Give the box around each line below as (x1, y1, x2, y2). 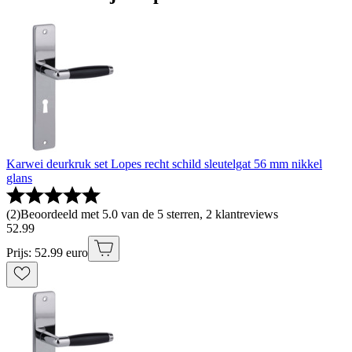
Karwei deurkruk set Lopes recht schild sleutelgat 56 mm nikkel (6, 157, 322, 170)
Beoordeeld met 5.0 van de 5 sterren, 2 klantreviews (20, 207, 278, 221)
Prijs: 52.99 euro (6, 246, 88, 259)
